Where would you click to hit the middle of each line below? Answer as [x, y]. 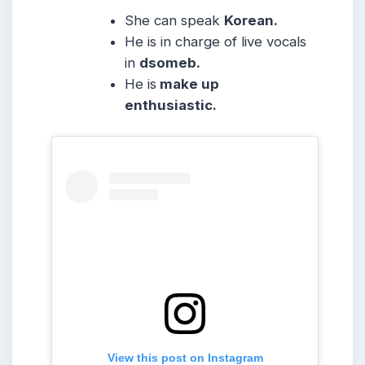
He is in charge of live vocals [216, 42]
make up [188, 84]
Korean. [251, 21]
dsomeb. [170, 63]
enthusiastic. [171, 106]
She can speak [175, 21]
